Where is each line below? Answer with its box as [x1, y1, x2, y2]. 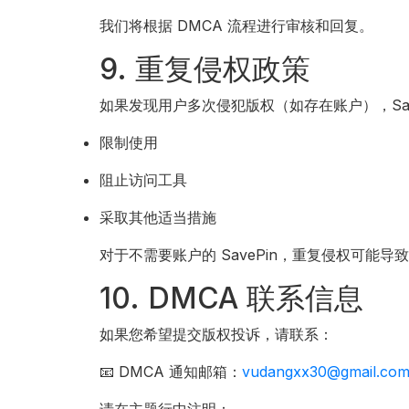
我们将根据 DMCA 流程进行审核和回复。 [100, 16, 374, 35]
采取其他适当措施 [100, 208, 217, 226]
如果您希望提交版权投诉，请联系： [100, 325, 334, 343]
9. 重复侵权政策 [100, 51, 311, 87]
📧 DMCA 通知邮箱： [100, 362, 243, 381]
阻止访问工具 [100, 171, 188, 189]
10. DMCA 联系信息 [100, 280, 364, 316]
